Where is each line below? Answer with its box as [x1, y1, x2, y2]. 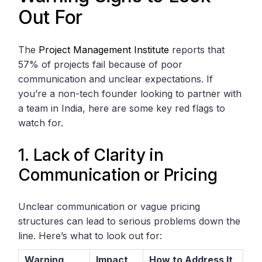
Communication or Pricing [18, 165, 218, 185]
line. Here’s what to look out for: [18, 230, 163, 242]
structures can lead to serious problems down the [18, 215, 241, 227]
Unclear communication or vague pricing [18, 201, 201, 213]
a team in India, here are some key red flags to [18, 102, 226, 115]
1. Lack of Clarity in [18, 145, 164, 166]
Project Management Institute [39, 44, 170, 56]
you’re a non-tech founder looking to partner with [18, 88, 242, 100]
